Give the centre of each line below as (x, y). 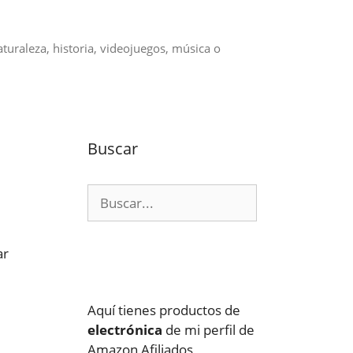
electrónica (125, 330)
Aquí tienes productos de (164, 310)
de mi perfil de (208, 330)
